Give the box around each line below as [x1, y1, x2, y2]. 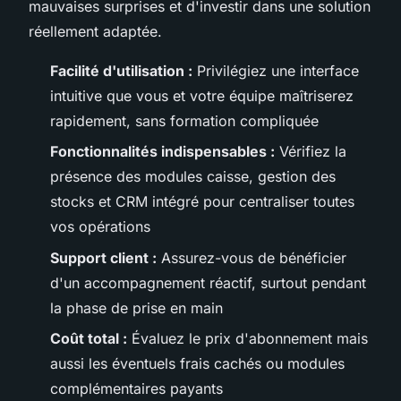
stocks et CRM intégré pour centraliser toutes [50, 192, 354, 211]
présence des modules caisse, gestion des [50, 167, 336, 186]
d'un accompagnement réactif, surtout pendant [50, 273, 366, 292]
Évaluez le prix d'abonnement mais [127, 329, 368, 348]
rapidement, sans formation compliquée [50, 111, 319, 130]
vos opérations [50, 218, 150, 236]
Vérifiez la [275, 142, 346, 161]
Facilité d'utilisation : [50, 61, 192, 80]
